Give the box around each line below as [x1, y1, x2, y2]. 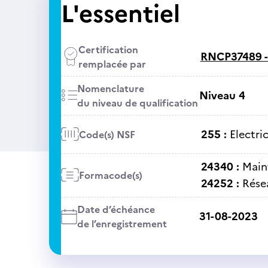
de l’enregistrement [77, 217, 167, 231]
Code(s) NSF [78, 127, 135, 142]
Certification [78, 42, 138, 57]
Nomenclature [77, 81, 144, 96]
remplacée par [78, 57, 146, 71]
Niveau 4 [199, 87, 245, 103]
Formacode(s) [78, 168, 142, 182]
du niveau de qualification [77, 96, 198, 110]
